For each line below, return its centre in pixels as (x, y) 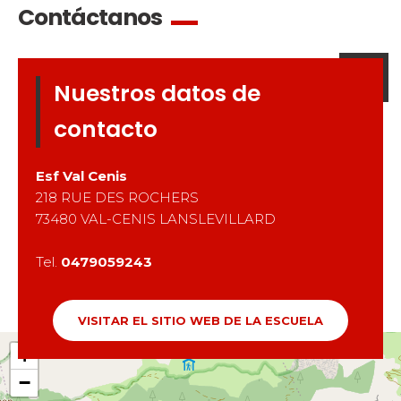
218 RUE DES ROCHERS (117, 197)
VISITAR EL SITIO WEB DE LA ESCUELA (200, 320)
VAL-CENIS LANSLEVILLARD (178, 218)
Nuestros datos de (157, 93)
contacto (106, 129)
